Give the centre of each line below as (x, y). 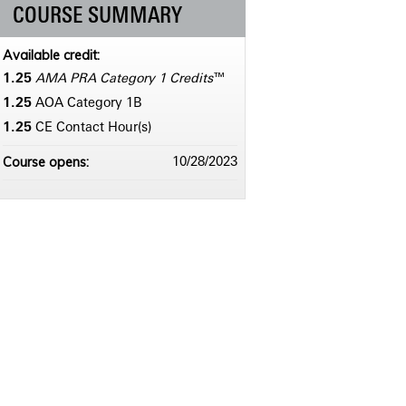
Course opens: (47, 163)
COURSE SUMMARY (97, 18)
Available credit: (53, 56)
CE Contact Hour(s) (93, 129)
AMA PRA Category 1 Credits (124, 80)
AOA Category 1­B (88, 104)
